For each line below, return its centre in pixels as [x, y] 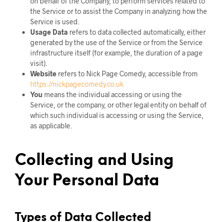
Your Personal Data [87, 181]
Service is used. [55, 22]
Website [43, 74]
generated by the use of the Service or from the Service [116, 42]
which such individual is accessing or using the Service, [117, 115]
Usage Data [49, 32]
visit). [38, 63]
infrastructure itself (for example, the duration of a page [116, 53]
